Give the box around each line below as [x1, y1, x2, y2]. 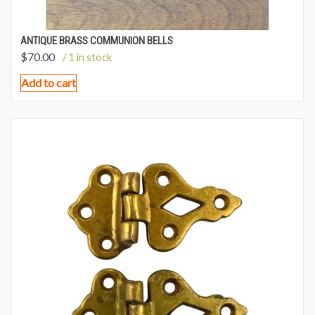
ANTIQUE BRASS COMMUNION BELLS [20, 34, 173, 47]
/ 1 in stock [63, 51, 112, 63]
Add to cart [21, 76, 76, 89]
